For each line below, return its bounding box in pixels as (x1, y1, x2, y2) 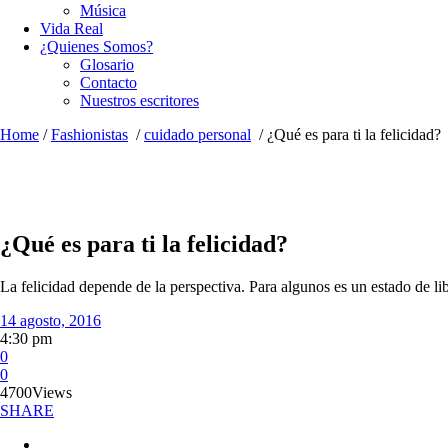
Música (80, 2, 126, 19)
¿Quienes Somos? (40, 38, 153, 55)
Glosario (80, 56, 134, 73)
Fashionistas (51, 126, 128, 143)
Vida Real (40, 20, 103, 37)
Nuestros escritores (80, 92, 199, 109)
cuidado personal (144, 126, 251, 143)
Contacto (80, 74, 137, 91)
